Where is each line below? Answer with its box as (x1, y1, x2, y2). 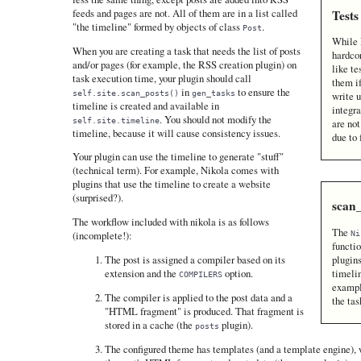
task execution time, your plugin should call (72, 70, 251, 85)
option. (222, 265, 253, 280)
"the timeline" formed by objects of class (72, 19, 243, 34)
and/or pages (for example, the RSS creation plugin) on (72, 56, 297, 72)
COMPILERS (178, 268, 222, 279)
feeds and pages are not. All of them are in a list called (72, 5, 297, 20)
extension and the (104, 265, 179, 280)
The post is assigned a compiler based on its (104, 251, 285, 267)
